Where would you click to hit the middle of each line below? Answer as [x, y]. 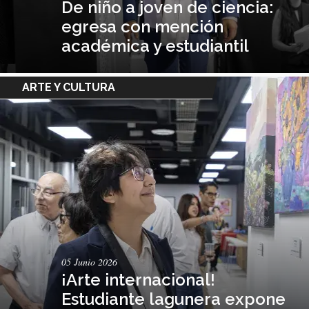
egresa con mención [143, 26]
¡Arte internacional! [139, 279]
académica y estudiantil [156, 46]
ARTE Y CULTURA [69, 87]
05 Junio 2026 [90, 261]
